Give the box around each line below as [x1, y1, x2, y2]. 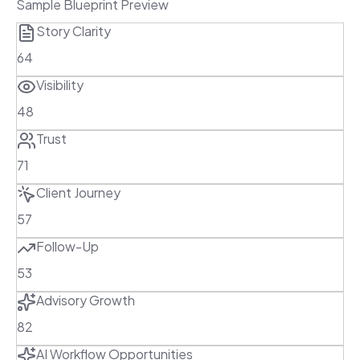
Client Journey [36, 183, 121, 201]
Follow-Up [36, 237, 99, 255]
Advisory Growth [36, 291, 135, 309]
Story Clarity [36, 22, 111, 39]
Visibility [36, 76, 84, 93]
